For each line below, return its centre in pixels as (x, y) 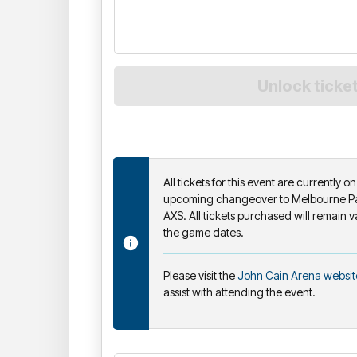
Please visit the (200, 275)
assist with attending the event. (239, 292)
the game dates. (204, 232)
